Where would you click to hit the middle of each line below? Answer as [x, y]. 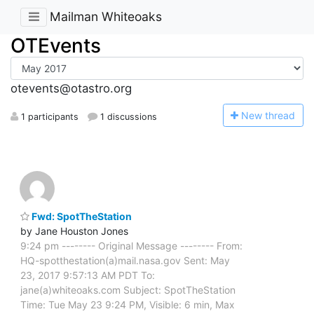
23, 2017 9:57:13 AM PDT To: [88, 275]
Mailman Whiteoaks [106, 17]
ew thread [272, 115]
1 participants [48, 116]
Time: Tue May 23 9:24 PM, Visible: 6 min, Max [128, 304]
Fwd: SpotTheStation [81, 216]
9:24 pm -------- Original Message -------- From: [131, 245]
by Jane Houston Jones [74, 231]
